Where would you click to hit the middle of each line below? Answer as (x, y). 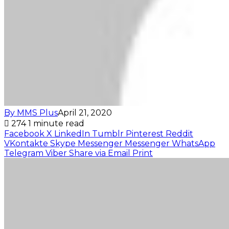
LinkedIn (72, 134)
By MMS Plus (31, 113)
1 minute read (56, 124)
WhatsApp (193, 144)
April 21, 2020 (85, 113)
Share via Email (100, 153)
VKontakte (26, 144)
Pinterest (145, 134)
